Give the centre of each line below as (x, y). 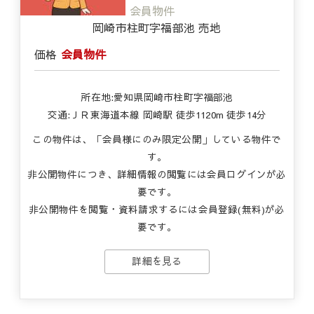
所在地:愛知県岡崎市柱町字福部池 (157, 97)
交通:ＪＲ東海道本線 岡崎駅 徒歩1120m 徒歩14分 (157, 115)
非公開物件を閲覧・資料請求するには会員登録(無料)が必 (157, 209)
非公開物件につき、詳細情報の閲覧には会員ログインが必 (157, 174)
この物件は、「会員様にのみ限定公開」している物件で (157, 139)
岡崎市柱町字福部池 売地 (157, 27)
